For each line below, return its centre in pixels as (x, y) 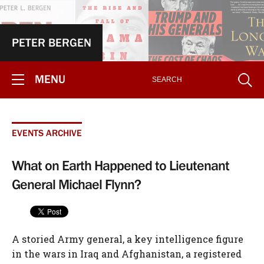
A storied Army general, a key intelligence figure (128, 239)
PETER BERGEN (51, 42)
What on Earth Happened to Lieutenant (121, 165)
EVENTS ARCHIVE (47, 133)
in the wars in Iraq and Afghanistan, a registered (127, 254)
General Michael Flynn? (76, 184)
